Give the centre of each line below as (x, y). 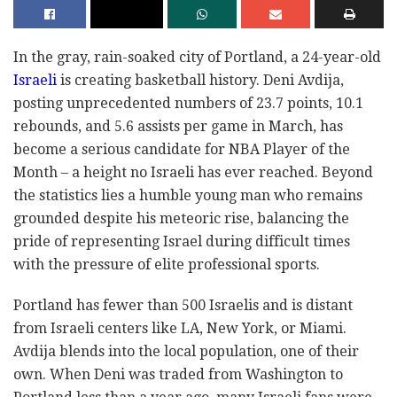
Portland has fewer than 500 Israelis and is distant (183, 306)
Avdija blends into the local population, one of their (186, 352)
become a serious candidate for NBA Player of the (182, 150)
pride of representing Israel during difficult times (182, 242)
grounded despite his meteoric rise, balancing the (181, 219)
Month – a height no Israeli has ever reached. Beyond (193, 173)
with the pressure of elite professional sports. (167, 265)
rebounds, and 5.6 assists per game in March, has (178, 127)
